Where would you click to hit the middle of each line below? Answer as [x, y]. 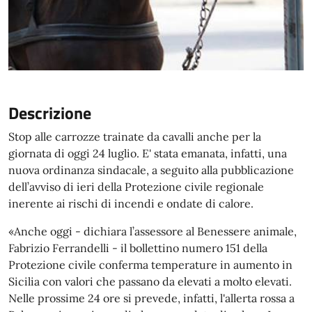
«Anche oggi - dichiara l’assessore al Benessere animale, [153, 231]
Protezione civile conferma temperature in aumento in [150, 265]
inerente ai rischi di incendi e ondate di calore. [131, 203]
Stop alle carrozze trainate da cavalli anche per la [135, 136]
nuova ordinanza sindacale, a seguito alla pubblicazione [151, 170]
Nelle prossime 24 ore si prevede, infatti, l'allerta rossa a [151, 298]
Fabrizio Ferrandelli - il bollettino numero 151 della [138, 248]
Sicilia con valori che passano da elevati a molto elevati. [150, 281]
